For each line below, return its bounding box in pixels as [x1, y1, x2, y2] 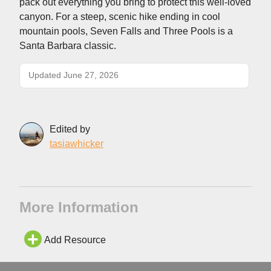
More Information [19, 198, 139, 215]
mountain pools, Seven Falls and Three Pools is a [19, 25, 233, 36]
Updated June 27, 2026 [28, 70, 119, 80]
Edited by [50, 123, 90, 134]
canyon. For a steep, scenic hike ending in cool [19, 11, 220, 22]
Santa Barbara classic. [19, 40, 116, 51]
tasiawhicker [50, 138, 103, 149]
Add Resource [44, 234, 106, 245]
